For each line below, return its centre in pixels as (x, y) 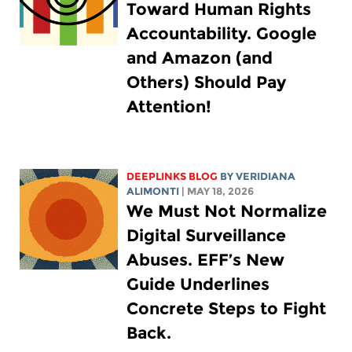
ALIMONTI (153, 191)
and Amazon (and (200, 57)
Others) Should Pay (207, 82)
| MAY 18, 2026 (218, 191)
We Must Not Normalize (227, 211)
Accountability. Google (222, 33)
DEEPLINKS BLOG (172, 176)
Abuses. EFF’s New (206, 259)
